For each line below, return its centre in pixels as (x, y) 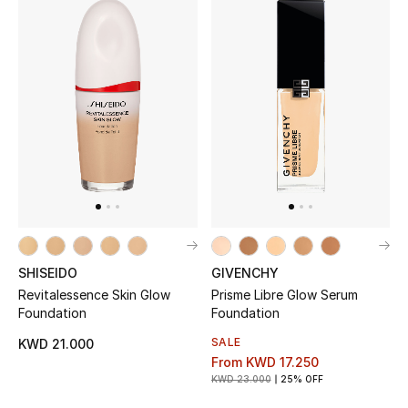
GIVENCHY (245, 272)
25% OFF (301, 378)
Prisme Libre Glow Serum (284, 294)
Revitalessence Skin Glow (94, 294)
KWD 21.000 (56, 343)
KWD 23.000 (241, 378)
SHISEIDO (48, 272)
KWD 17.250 (282, 362)
